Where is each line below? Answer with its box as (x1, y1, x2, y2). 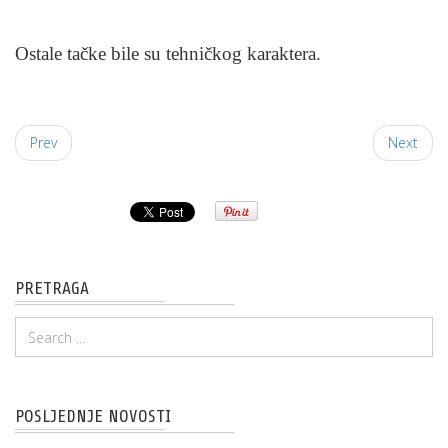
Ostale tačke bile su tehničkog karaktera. (15, 43, 321, 64)
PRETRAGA (15, 278, 89, 298)
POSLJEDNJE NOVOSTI (15, 406, 171, 426)
